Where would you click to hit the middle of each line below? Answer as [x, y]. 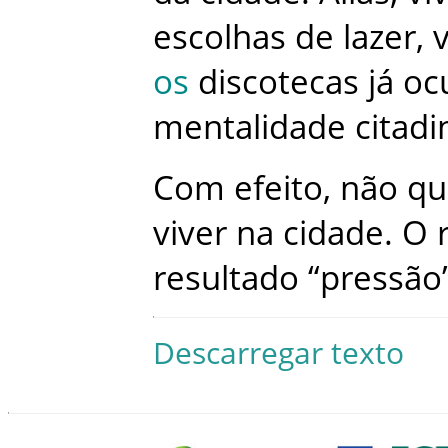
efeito [278, 187]
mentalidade [249, 126]
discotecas [278, 81]
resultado [226, 277]
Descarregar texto [278, 353]
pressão [381, 277]
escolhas [219, 36]
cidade [333, 232]
